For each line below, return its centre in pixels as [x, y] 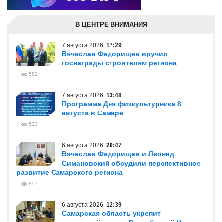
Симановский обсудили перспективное [131, 163]
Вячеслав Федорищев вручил [115, 54]
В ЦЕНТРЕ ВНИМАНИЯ [111, 25]
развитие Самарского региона [70, 172]
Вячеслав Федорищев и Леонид [118, 154]
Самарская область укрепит [111, 213]
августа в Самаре [93, 113]
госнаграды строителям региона [119, 63]
